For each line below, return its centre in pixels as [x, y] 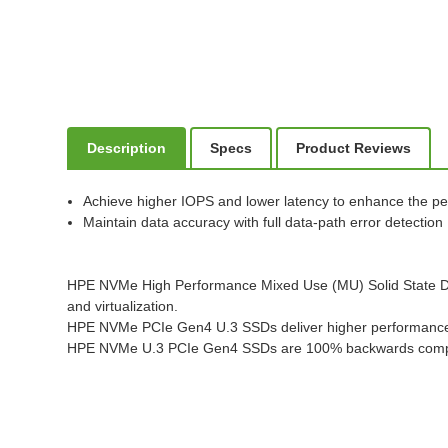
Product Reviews [354, 148]
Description [127, 148]
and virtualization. [123, 306]
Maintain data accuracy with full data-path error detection [263, 222]
